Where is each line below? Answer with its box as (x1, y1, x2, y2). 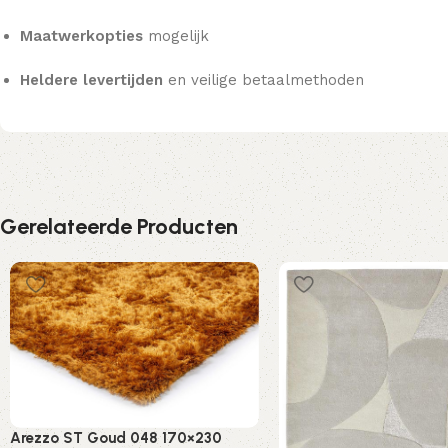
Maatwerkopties (20, 26, 143, 45)
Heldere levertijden (20, 70, 163, 89)
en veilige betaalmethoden (163, 70, 364, 89)
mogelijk (143, 26, 209, 45)
